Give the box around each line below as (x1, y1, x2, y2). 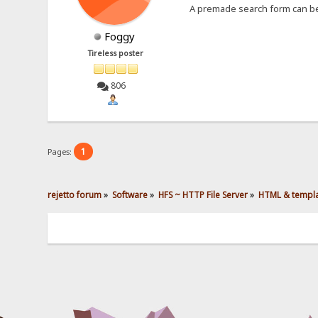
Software (112, 189, 148, 201)
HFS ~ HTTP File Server (158, 189, 248, 201)
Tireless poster (88, 48, 144, 59)
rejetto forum (48, 189, 102, 201)
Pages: (48, 146, 75, 158)
